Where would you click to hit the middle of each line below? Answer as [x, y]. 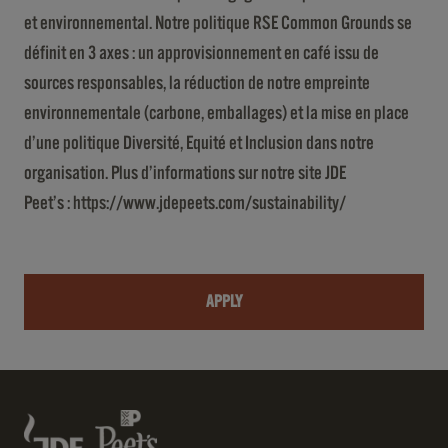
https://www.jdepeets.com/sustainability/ [209, 203]
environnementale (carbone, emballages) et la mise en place [216, 113]
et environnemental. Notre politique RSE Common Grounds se [218, 23]
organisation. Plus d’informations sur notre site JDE [185, 173]
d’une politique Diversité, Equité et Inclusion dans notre [199, 143]
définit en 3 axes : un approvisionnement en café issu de [201, 53]
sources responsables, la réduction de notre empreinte [197, 83]
